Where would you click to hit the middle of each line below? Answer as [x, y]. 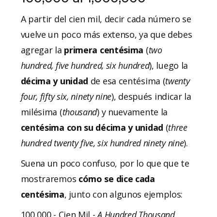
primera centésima [103, 50]
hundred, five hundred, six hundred [85, 65]
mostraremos [49, 178]
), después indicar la [151, 96]
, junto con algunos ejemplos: [124, 194]
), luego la [169, 65]
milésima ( [41, 112]
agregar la [41, 50]
